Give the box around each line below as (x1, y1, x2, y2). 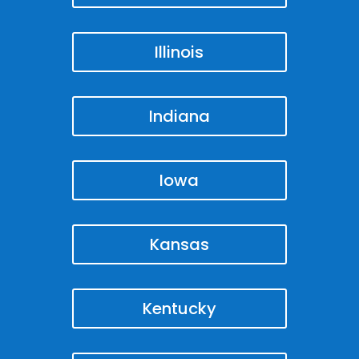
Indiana (148, 104, 210, 127)
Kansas (149, 232, 209, 256)
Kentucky (142, 296, 216, 320)
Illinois (155, 40, 204, 63)
